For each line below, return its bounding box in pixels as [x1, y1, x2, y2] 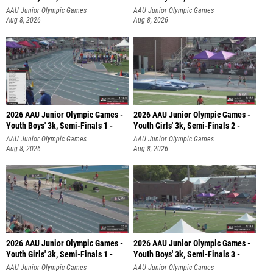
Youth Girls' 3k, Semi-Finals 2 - [133, 120, 240, 131]
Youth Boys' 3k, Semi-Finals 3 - [133, 249, 240, 260]
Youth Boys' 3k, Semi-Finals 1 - [6, 120, 113, 131]
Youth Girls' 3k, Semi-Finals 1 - [6, 249, 113, 260]
